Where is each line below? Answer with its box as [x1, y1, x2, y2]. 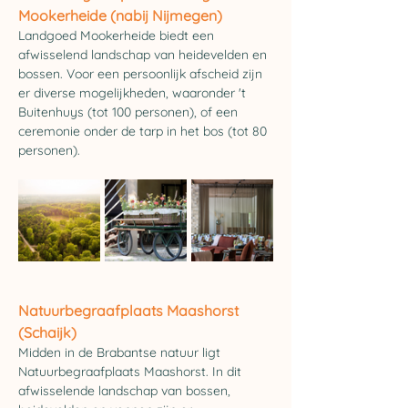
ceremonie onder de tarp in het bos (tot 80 [18, 123, 270, 139]
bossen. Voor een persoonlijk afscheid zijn [18, 66, 266, 82]
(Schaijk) [18, 323, 76, 342]
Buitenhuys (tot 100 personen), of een [18, 104, 241, 120]
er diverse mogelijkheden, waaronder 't [18, 85, 250, 101]
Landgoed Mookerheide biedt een [18, 27, 218, 44]
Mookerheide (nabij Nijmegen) [18, 6, 222, 25]
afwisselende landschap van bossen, [18, 382, 234, 399]
